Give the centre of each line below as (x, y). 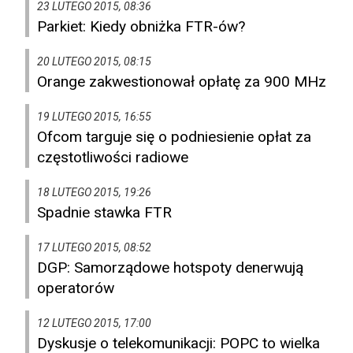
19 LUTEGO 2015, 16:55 (94, 117)
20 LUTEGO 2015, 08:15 (94, 62)
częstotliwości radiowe (113, 158)
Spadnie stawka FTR (104, 213)
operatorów (76, 288)
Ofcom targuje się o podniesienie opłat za (174, 137)
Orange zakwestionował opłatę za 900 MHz (182, 82)
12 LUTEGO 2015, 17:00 (94, 323)
